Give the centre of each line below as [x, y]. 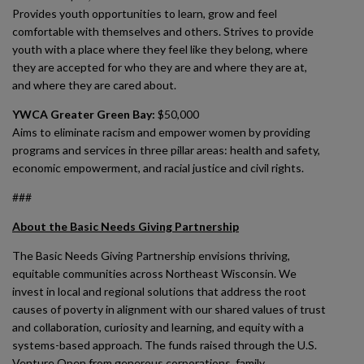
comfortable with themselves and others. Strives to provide [163, 31]
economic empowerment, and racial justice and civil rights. [158, 168]
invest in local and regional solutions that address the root [159, 291]
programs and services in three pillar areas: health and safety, [166, 150]
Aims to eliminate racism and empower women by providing [161, 132]
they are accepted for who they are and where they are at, [160, 67]
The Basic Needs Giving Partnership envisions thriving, [151, 256]
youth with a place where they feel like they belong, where [160, 49]
